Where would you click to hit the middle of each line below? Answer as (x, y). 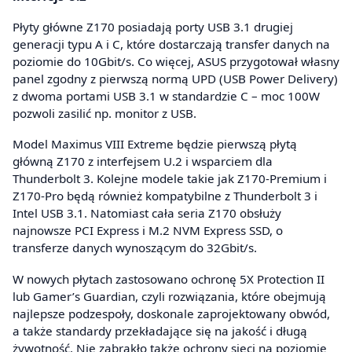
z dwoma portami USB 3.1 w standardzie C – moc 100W (166, 96)
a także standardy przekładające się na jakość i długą (160, 330)
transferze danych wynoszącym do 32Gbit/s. (135, 248)
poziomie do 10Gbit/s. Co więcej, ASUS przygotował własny (176, 62)
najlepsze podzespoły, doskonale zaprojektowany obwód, (171, 313)
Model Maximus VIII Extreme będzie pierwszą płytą (155, 144)
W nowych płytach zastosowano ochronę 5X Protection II (169, 279)
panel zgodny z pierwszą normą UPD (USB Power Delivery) (175, 79)
